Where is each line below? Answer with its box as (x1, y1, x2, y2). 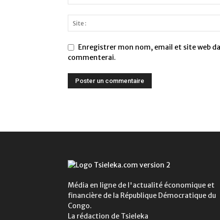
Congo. (68, 201, 92, 211)
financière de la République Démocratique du (68, 191, 216, 200)
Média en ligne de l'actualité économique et (68, 181, 215, 190)
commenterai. (68, 53, 116, 62)
